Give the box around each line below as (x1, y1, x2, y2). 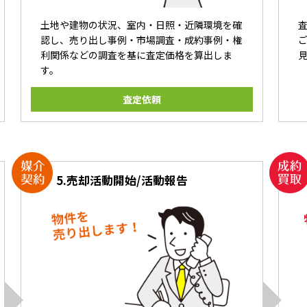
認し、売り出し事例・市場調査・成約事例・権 (40, 33, 243, 47)
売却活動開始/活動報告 (66, 172, 188, 189)
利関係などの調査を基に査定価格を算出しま (40, 48, 233, 62)
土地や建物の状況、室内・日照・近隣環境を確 (40, 18, 243, 32)
